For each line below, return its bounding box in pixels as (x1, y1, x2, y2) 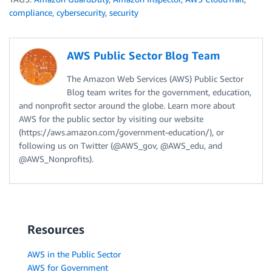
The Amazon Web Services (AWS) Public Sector (67, 73, 243, 84)
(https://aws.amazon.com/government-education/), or (19, 126, 224, 137)
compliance (9, 7, 52, 18)
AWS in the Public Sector (27, 248, 121, 259)
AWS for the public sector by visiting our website (19, 113, 203, 124)
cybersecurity (56, 7, 105, 18)
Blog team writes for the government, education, (67, 86, 251, 97)
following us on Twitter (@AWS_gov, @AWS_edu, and (19, 140, 222, 151)
